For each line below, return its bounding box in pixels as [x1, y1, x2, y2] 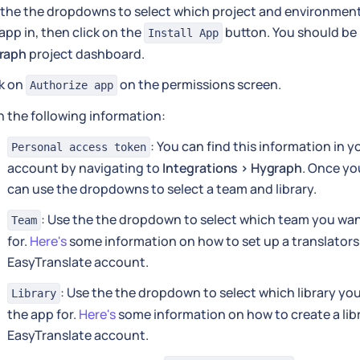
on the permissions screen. [117, 76, 281, 94]
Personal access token [11, 141, 146, 154]
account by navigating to [7, 159, 162, 178]
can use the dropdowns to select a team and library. [7, 180, 317, 198]
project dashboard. [27, 45, 145, 63]
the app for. [7, 305, 79, 324]
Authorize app [30, 79, 113, 92]
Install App [148, 27, 219, 40]
